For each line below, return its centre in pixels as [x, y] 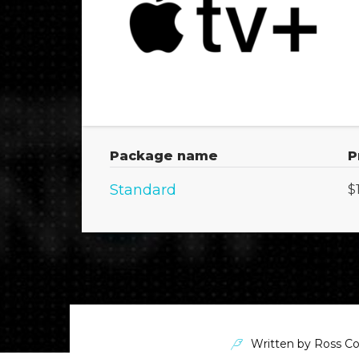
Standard [143, 190]
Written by [281, 343]
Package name [164, 155]
